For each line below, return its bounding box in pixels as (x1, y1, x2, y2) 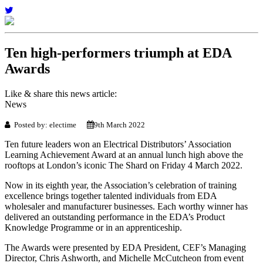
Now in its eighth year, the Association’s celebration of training (5, 180, 237, 190)
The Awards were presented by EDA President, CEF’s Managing (5, 242, 246, 252)
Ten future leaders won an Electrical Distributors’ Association (5, 139, 231, 149)
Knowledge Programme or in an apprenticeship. (5, 222, 182, 232)
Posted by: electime (11, 120, 87, 129)
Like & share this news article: (5, 88, 117, 99)
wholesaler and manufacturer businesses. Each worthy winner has (5, 201, 248, 211)
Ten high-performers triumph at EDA (5, 45, 231, 60)
